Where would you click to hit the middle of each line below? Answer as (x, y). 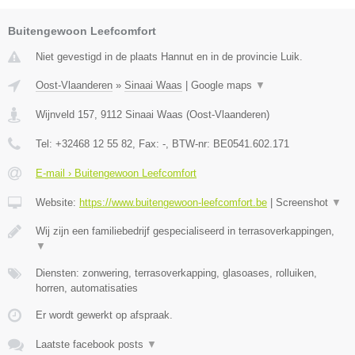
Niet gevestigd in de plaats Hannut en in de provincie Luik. (169, 56)
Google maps (223, 85)
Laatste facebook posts (91, 344)
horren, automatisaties (87, 288)
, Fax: (147, 143)
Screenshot (303, 202)
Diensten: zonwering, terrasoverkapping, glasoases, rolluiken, (176, 273)
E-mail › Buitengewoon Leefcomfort (116, 173)
